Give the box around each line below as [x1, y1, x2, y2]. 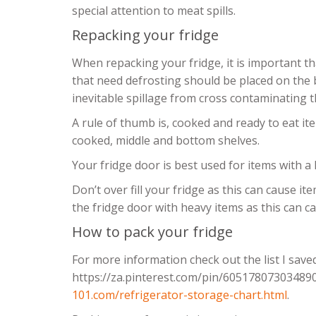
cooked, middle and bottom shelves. [72, 133, 260, 149]
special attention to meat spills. [72, 3, 236, 19]
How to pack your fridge [72, 222, 233, 242]
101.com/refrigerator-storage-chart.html [72, 287, 287, 303]
